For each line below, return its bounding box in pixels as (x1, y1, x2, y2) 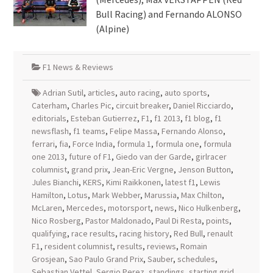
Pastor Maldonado (85, 215, 151, 226)
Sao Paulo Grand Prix (68, 253, 143, 264)
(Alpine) (95, 23, 129, 35)
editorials (31, 113, 66, 124)
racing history (119, 228, 169, 239)
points (205, 215, 229, 226)
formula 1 (116, 138, 151, 149)
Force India (72, 138, 113, 149)
